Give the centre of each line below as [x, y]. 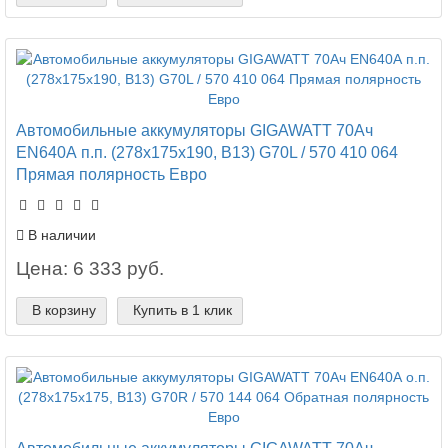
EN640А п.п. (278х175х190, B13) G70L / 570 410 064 [207, 151]
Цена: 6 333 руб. [90, 268]
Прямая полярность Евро [111, 173]
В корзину [64, 309]
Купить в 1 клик [182, 309]
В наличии [60, 234]
